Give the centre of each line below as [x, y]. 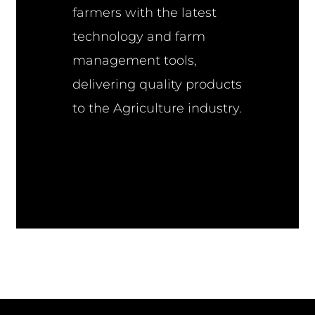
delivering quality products [157, 84]
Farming [100, 132]
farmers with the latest [145, 12]
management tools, [135, 60]
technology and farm [139, 36]
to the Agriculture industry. [157, 108]
